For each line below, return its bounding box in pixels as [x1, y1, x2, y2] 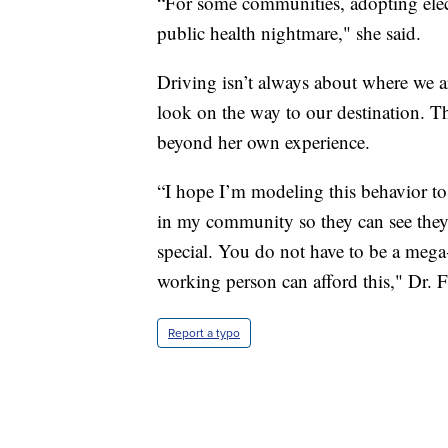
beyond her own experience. [157, 128, 370, 154]
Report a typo [168, 323, 240, 342]
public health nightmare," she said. [157, 19, 421, 45]
